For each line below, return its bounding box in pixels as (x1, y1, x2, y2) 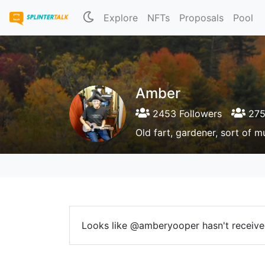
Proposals (179, 12, 224, 24)
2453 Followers (150, 108, 222, 119)
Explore (104, 12, 138, 24)
